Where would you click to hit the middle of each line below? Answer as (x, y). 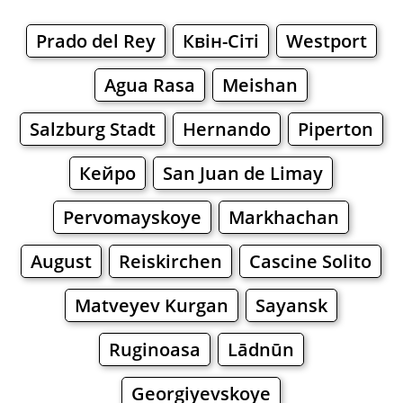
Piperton (335, 130)
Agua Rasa (150, 85)
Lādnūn (260, 350)
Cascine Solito (311, 262)
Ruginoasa (154, 350)
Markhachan (284, 218)
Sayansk (292, 306)
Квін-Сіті (220, 41)
